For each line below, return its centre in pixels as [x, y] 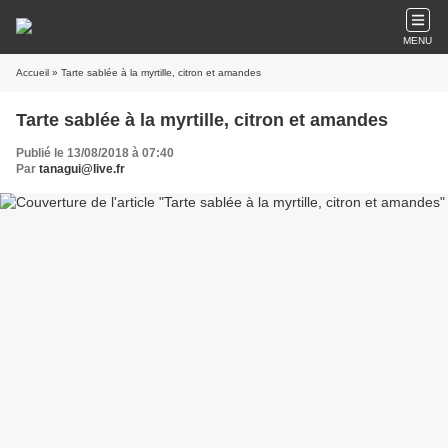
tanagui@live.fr [82, 169]
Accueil [32, 72]
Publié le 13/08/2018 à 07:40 [95, 153]
